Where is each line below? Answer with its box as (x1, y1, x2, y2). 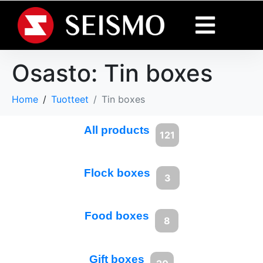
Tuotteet (51, 93, 89, 105)
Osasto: (12, 59, 104, 87)
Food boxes (85, 210, 149, 222)
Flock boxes (83, 167, 150, 180)
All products (84, 124, 150, 136)
